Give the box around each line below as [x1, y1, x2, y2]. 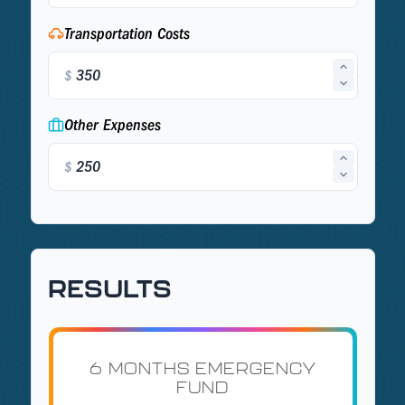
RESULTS [47, 273, 172, 302]
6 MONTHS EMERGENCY [89, 358, 316, 378]
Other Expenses [63, 115, 161, 135]
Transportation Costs [63, 24, 190, 43]
